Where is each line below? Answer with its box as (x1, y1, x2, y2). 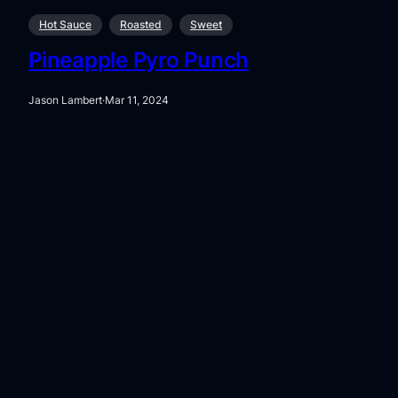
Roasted (120, 18, 162, 31)
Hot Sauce (39, 18, 92, 31)
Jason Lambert (28, 93, 102, 107)
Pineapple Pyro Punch (28, 47, 249, 73)
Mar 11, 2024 (105, 93, 169, 107)
